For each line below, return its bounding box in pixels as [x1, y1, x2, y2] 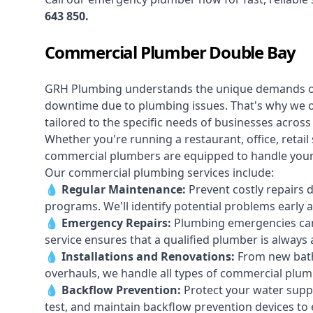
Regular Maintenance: [61, 182, 186, 198]
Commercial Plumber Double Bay [45, 41, 296, 64]
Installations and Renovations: [61, 249, 235, 265]
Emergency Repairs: [61, 215, 171, 231]
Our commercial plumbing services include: [45, 165, 274, 181]
